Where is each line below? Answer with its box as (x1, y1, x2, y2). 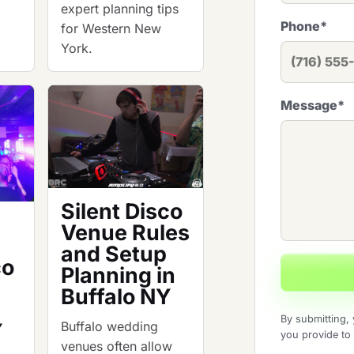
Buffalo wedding (61, 318, 159, 334)
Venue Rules (61, 220, 190, 246)
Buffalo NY (61, 284, 172, 310)
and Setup (61, 241, 168, 267)
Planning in (61, 262, 176, 288)
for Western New (61, 21, 162, 37)
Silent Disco (61, 198, 183, 224)
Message (280, 96, 337, 113)
